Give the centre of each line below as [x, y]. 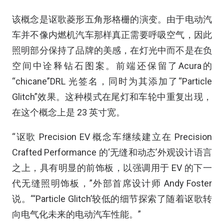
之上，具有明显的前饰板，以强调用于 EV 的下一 [112, 167]
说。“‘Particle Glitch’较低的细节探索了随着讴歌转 [112, 198]
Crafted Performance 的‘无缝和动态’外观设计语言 [112, 152]
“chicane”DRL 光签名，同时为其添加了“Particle [112, 81]
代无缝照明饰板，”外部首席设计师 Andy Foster [112, 183]
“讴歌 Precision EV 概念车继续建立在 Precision [112, 136]
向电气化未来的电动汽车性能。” [76, 214]
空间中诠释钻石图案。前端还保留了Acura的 [112, 65]
